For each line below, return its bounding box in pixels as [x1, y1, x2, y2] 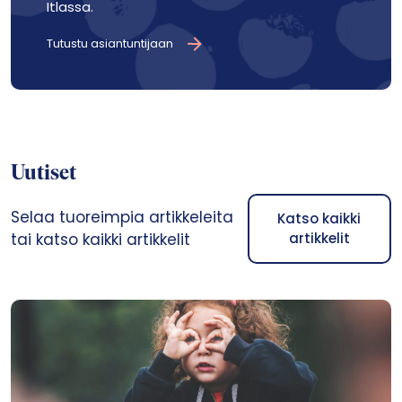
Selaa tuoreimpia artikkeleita [11, 206, 233, 228]
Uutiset [11, 163, 76, 185]
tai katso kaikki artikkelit [11, 229, 190, 250]
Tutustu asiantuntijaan [47, 35, 173, 52]
